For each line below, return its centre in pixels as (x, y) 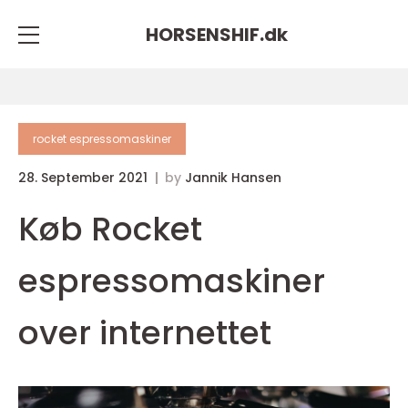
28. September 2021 (85, 178)
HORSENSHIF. (205, 34)
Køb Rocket (110, 229)
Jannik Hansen (233, 178)
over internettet (145, 333)
